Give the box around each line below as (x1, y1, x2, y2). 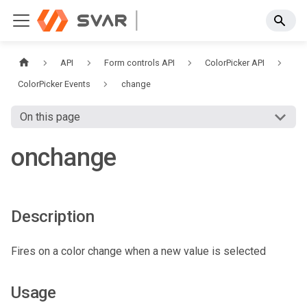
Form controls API (103, 58, 175, 69)
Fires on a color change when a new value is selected (11, 245, 266, 258)
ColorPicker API (205, 58, 265, 69)
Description (11, 207, 95, 227)
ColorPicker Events (18, 79, 91, 90)
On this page (19, 110, 80, 124)
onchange (11, 143, 116, 173)
